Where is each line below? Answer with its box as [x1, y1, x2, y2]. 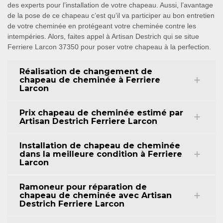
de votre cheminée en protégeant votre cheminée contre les [7, 22, 196, 30]
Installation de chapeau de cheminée [19, 141, 180, 150]
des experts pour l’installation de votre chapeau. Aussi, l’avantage [7, 1, 213, 9]
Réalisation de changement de [19, 67, 152, 76]
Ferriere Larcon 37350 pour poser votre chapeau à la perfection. [7, 43, 211, 51]
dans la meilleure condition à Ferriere [19, 149, 182, 159]
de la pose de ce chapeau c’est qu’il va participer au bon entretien [7, 11, 215, 19]
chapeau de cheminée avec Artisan [19, 191, 172, 200]
